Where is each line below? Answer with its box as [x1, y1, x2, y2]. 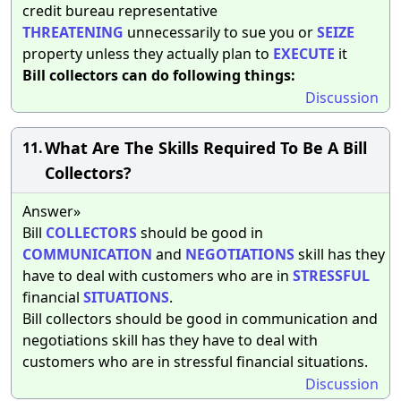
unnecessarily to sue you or [124, 21, 317, 42]
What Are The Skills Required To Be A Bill [45, 136, 367, 158]
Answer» [22, 200, 81, 221]
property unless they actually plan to [22, 43, 273, 64]
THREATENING [22, 21, 124, 42]
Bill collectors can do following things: [22, 64, 295, 85]
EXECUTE [273, 43, 335, 64]
